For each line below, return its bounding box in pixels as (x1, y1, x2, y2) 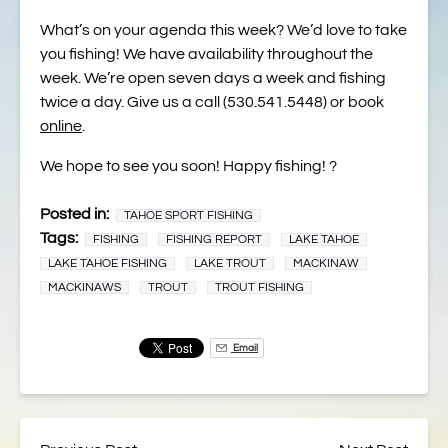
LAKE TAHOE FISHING (48, 257, 167, 270)
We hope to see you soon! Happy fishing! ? (40, 158, 337, 174)
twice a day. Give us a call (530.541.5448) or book (40, 94, 384, 110)
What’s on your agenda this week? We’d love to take (40, 22, 407, 38)
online (40, 118, 82, 134)
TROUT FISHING (215, 281, 304, 294)
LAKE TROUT (194, 257, 266, 270)
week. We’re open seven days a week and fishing (40, 70, 386, 86)
